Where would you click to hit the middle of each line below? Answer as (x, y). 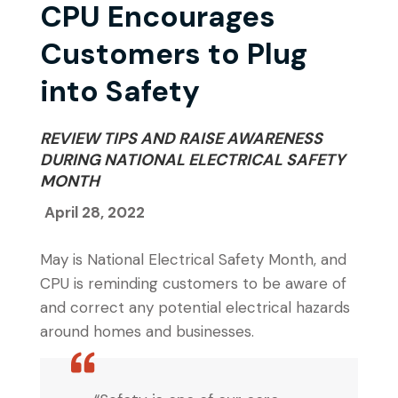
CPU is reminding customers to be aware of (193, 283)
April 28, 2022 (95, 212)
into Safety (120, 91)
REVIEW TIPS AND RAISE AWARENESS (181, 139)
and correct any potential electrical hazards (195, 307)
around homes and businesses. (147, 331)
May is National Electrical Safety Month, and (193, 259)
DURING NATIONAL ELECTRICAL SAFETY (192, 160)
